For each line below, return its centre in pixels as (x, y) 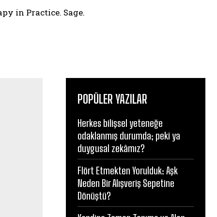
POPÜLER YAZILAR (112, 99)
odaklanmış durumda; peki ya (129, 136)
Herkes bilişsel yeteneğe (120, 123)
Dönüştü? (94, 196)
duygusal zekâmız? (111, 148)
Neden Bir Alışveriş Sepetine (126, 183)
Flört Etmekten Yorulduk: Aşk (128, 171)
